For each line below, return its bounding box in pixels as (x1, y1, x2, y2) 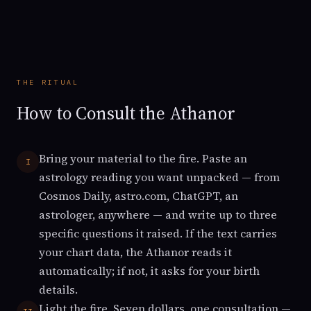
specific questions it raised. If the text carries (39, 226, 277, 241)
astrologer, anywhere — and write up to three (39, 207, 277, 222)
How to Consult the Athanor (17, 101, 235, 126)
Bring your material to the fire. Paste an (39, 151, 247, 166)
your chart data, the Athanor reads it (39, 244, 232, 260)
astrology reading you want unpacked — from (39, 169, 280, 185)
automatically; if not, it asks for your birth (39, 263, 260, 278)
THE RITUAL (17, 78, 79, 87)
